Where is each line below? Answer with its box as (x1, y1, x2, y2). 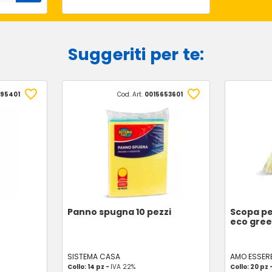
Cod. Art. (117, 89, 145, 99)
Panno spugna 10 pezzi (67, 206, 171, 218)
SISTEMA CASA (67, 251, 120, 262)
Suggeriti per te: (67, 43, 205, 66)
